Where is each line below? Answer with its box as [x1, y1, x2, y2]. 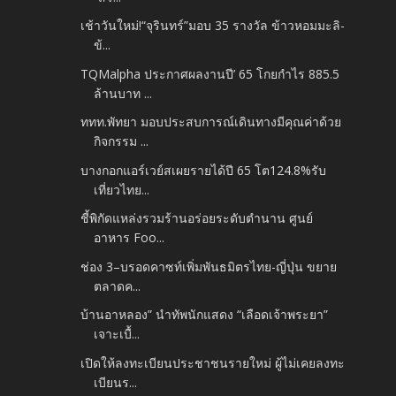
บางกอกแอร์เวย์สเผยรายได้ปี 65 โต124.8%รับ [80, 161, 327, 179]
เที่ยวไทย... [94, 180, 150, 198]
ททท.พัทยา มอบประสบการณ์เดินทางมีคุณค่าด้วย [80, 113, 342, 131]
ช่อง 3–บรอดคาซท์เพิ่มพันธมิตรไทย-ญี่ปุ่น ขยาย [80, 257, 338, 275]
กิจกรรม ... [94, 133, 149, 150]
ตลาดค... [94, 277, 141, 294]
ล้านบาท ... [94, 84, 153, 102]
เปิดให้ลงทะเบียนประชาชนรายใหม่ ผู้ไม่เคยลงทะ [80, 354, 346, 371]
